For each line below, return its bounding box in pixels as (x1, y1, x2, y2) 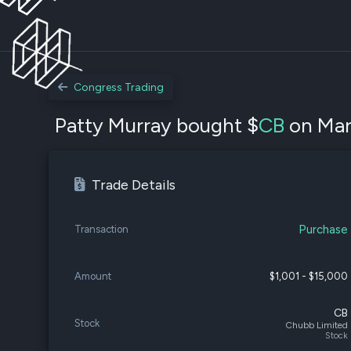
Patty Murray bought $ (55, 113, 259, 138)
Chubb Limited (285, 319, 349, 331)
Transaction (74, 223, 128, 235)
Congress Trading (74, 81, 164, 94)
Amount (74, 270, 111, 282)
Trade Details (92, 176, 175, 194)
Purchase (299, 222, 349, 237)
